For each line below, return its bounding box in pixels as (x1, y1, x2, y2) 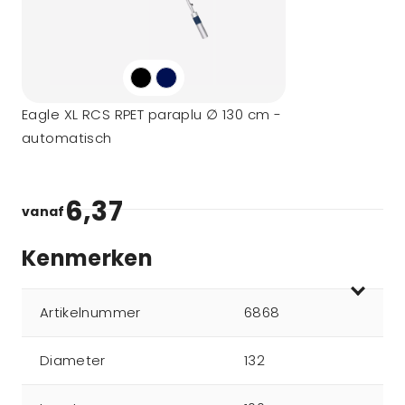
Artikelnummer (40, 303, 141, 322)
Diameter (40, 351, 106, 370)
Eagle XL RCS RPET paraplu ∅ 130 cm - (22, 105, 282, 124)
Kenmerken (22, 243, 154, 273)
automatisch (22, 128, 112, 147)
